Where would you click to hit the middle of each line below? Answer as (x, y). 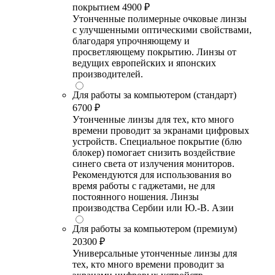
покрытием (97, 7)
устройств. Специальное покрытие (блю (157, 141)
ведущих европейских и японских (144, 63)
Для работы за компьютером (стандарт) (154, 95)
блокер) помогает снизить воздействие (154, 152)
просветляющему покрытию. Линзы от (154, 52)
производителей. (108, 74)
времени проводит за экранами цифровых (161, 130)
